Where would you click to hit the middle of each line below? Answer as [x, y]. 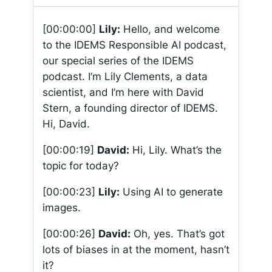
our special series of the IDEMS [118, 61]
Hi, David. [66, 124]
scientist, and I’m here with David [123, 93]
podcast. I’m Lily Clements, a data [125, 77]
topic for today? [80, 165]
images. [61, 207]
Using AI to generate [171, 192]
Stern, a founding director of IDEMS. [130, 108]
